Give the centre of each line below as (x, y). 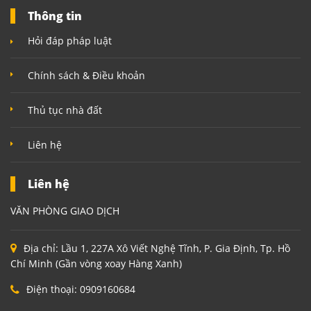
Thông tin (55, 16)
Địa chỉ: (42, 249)
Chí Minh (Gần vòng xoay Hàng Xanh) (96, 264)
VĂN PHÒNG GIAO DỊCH (65, 211)
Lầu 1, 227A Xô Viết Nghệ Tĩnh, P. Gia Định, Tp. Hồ (176, 249)
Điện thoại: (53, 289)
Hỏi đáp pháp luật (70, 40)
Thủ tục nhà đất (65, 110)
